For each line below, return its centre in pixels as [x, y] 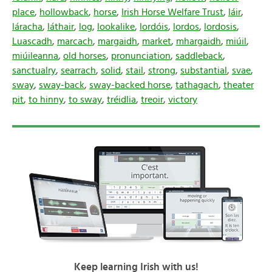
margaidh [117, 41]
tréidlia [121, 100]
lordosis [220, 27]
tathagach [197, 85]
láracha [27, 27]
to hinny [46, 100]
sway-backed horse [130, 85]
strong [162, 70]
